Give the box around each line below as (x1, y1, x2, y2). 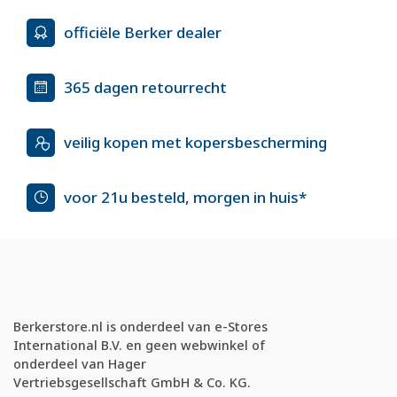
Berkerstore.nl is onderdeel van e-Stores (13, 318, 268, 336)
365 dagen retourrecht (64, 77, 227, 98)
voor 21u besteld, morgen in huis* (64, 187, 307, 208)
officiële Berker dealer (64, 22, 222, 43)
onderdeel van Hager (13, 355, 146, 373)
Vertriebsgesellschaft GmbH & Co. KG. (13, 374, 251, 392)
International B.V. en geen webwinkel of (13, 337, 265, 354)
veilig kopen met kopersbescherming (64, 132, 327, 153)
